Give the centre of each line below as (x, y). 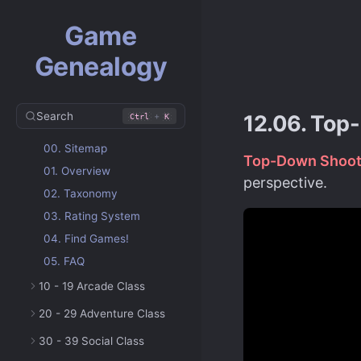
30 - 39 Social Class (91, 341)
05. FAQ (64, 261)
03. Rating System (92, 216)
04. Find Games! (86, 239)
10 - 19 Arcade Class (92, 286)
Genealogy (101, 66)
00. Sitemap (75, 148)
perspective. (285, 183)
